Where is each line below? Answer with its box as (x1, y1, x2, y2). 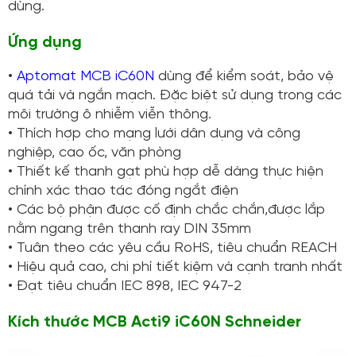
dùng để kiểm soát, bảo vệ (154, 68, 334, 84)
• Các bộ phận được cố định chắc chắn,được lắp (8, 202, 325, 218)
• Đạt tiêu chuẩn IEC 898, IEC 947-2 (8, 278, 242, 294)
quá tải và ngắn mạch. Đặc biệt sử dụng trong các (8, 87, 342, 103)
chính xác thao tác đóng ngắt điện (8, 183, 238, 199)
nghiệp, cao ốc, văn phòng (8, 145, 181, 161)
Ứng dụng (8, 33, 82, 51)
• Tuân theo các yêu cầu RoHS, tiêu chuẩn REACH (8, 240, 337, 256)
